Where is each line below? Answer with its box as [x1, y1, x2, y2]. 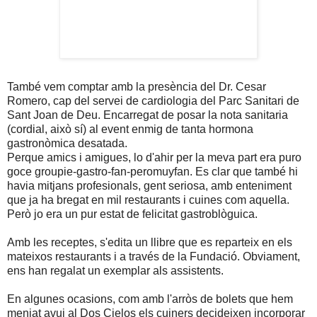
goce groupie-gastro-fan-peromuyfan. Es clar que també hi [7, 166, 298, 178]
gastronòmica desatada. [7, 137, 127, 150]
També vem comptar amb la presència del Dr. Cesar [7, 81, 266, 93]
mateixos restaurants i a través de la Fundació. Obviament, [7, 250, 300, 263]
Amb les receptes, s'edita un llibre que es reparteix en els [7, 236, 292, 249]
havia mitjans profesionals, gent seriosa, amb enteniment [7, 180, 292, 192]
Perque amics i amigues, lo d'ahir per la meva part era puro [7, 151, 301, 164]
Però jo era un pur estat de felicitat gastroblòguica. [7, 208, 258, 221]
